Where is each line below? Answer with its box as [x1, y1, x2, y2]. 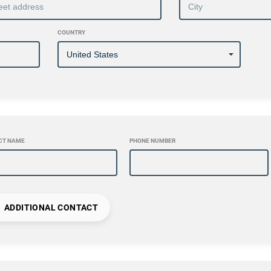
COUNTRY [57, 29, 85, 36]
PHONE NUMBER [129, 137, 175, 145]
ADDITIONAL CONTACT [2, 203, 99, 213]
